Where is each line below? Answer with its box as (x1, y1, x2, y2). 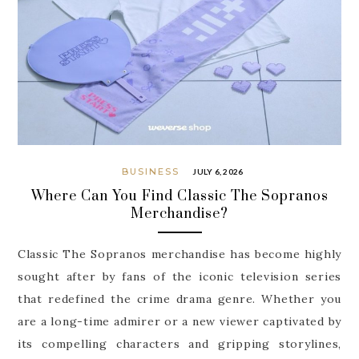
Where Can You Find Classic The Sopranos (30, 188, 329, 206)
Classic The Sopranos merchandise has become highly (17, 246, 342, 261)
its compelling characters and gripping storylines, (17, 336, 342, 351)
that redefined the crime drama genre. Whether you (17, 291, 342, 306)
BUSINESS (121, 165, 179, 177)
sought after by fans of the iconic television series (17, 268, 342, 284)
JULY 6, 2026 (192, 166, 244, 176)
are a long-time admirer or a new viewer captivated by (17, 313, 342, 329)
